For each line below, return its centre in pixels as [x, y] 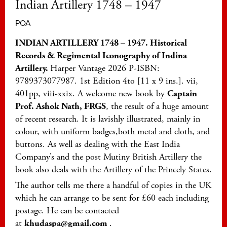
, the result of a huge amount [157, 106]
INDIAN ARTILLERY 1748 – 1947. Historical [101, 43]
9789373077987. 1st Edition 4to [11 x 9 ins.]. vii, [107, 81]
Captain [182, 93]
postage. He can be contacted [67, 211]
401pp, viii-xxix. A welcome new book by [91, 93]
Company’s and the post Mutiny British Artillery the [108, 157]
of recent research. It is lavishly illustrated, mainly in [108, 119]
